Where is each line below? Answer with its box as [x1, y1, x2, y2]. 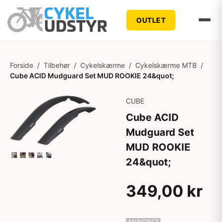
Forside [10, 61, 33, 69]
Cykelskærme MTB [135, 61, 197, 69]
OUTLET [136, 15, 166, 24]
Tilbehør [44, 61, 70, 69]
